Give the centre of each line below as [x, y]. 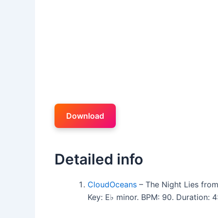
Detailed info [99, 159]
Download [85, 116]
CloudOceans [112, 184]
